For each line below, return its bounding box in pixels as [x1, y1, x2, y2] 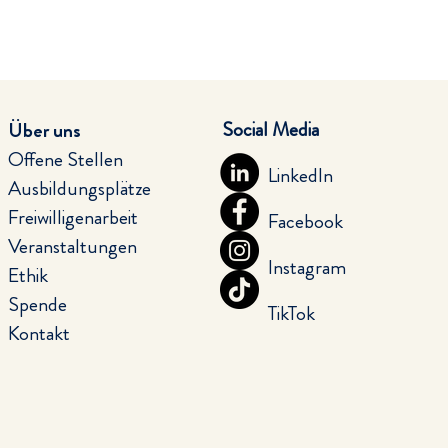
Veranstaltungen [8, 232, 137, 261]
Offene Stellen [8, 145, 123, 174]
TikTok [268, 299, 315, 328]
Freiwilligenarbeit [8, 203, 138, 232]
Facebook [268, 207, 343, 236]
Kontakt [8, 319, 70, 348]
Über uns [8, 116, 81, 145]
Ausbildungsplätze [8, 174, 151, 203]
